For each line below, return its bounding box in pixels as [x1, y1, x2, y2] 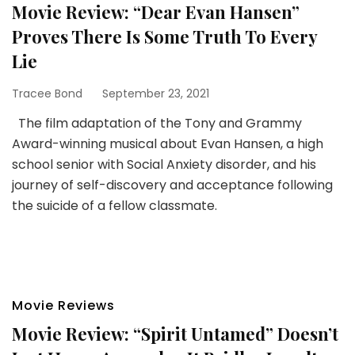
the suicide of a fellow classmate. [12, 197, 217, 215]
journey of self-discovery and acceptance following [12, 176, 333, 194]
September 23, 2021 [102, 86, 209, 101]
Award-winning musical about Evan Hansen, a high [12, 135, 323, 153]
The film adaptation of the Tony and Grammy [12, 114, 302, 132]
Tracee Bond [12, 86, 82, 101]
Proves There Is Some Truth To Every [12, 25, 317, 48]
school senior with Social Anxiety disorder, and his [12, 155, 316, 174]
